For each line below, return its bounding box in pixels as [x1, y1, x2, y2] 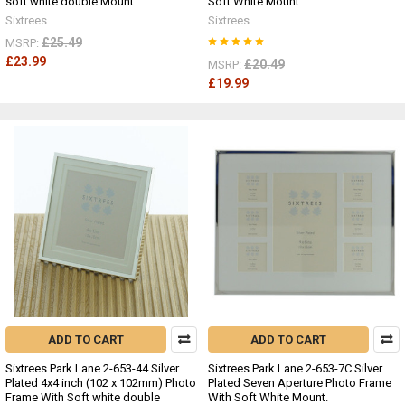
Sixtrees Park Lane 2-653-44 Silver [5, 362, 179, 376]
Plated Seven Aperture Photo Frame [208, 376, 391, 391]
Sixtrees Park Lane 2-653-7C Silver [208, 362, 382, 376]
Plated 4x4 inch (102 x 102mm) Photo [5, 376, 196, 391]
